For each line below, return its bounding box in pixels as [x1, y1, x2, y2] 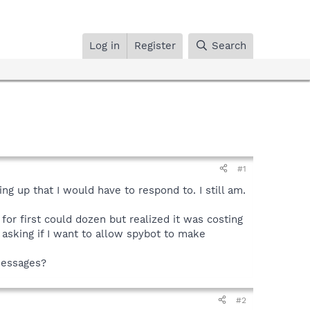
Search [212, 39, 246, 52]
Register [134, 39, 176, 52]
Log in [89, 39, 120, 52]
